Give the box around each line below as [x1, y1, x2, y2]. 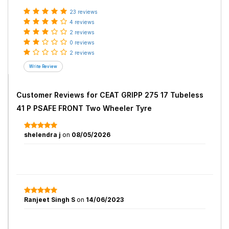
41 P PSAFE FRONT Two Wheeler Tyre [16, 104, 152, 112]
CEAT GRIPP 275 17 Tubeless [100, 90, 203, 99]
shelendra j [24, 131, 61, 139]
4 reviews [70, 19, 94, 25]
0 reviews [70, 39, 94, 45]
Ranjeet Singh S [24, 196, 75, 203]
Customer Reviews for [16, 90, 100, 99]
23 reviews [70, 9, 97, 15]
